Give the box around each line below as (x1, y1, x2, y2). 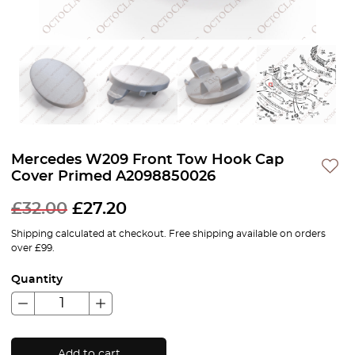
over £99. (11, 243, 55, 253)
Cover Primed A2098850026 (11, 170, 216, 184)
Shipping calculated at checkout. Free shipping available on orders (11, 229, 326, 239)
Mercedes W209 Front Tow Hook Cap (11, 153, 284, 167)
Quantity (11, 274, 63, 285)
